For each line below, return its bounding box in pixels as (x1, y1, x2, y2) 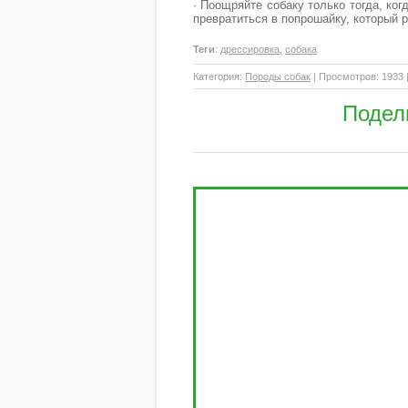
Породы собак (245, 71, 311, 82)
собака (285, 44, 317, 55)
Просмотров (319, 71, 376, 82)
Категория (193, 71, 240, 82)
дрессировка (220, 44, 280, 55)
